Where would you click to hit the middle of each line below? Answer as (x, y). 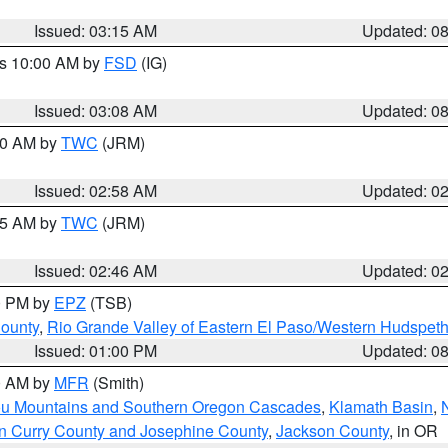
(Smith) (116, 382)
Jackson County (332, 430)
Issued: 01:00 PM (96, 350)
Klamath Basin (381, 406)
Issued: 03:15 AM (96, 30)
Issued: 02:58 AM (96, 190)
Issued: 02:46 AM (96, 270)
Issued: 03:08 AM (96, 110)
